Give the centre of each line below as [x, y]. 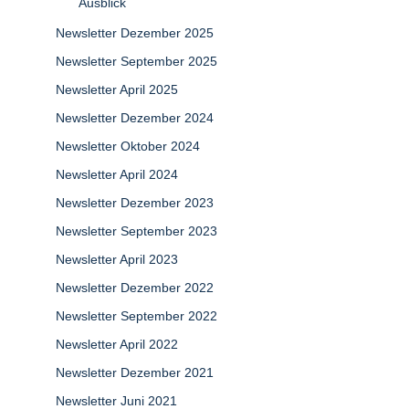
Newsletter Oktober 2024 [128, 146]
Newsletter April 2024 [117, 174]
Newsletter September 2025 [136, 61]
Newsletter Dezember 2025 [135, 33]
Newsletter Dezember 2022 [135, 288]
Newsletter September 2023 [136, 231]
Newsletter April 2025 [117, 89]
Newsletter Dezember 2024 [135, 118]
